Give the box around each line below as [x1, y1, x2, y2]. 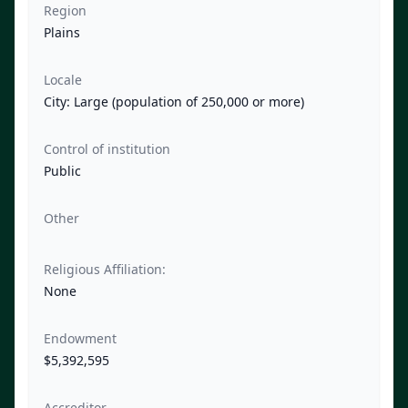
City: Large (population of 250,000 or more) [44, 93, 304, 111]
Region [44, 2, 87, 20]
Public [44, 162, 81, 180]
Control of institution [44, 140, 170, 158]
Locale [44, 71, 82, 89]
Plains [44, 24, 80, 42]
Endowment [44, 330, 117, 348]
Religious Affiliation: [44, 260, 166, 279]
